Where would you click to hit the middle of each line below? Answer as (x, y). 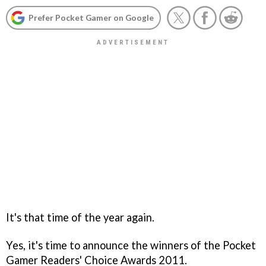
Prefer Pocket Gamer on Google (91, 18)
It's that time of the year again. (80, 217)
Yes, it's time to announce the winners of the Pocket (131, 245)
